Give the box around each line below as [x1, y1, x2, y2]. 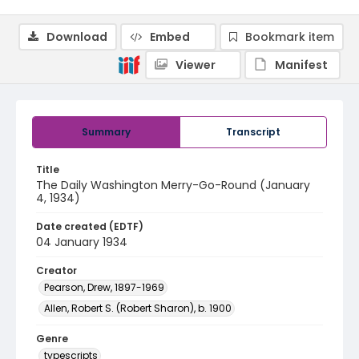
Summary [82, 125, 131, 139]
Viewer [175, 57, 216, 73]
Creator [36, 264, 77, 277]
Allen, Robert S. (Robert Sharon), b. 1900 [44, 301, 232, 315]
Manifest [275, 57, 328, 73]
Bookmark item [245, 29, 334, 45]
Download [46, 29, 107, 45]
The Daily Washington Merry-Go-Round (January [36, 177, 310, 193]
